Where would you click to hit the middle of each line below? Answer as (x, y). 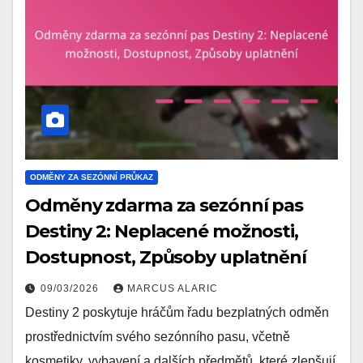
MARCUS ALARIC (173, 288)
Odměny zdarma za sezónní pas (164, 205)
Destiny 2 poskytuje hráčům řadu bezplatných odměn (177, 312)
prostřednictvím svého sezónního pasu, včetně (158, 336)
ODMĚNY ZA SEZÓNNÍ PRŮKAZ (92, 177)
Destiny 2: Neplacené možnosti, (162, 231)
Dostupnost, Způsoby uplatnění (166, 257)
